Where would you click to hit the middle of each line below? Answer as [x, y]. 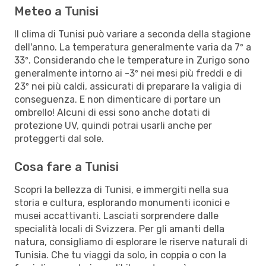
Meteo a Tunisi [56, 11]
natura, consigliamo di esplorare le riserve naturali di [131, 242]
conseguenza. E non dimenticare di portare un [118, 99]
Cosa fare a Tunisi [66, 167]
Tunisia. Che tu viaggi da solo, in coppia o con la [120, 255]
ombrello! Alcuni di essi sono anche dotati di [112, 112]
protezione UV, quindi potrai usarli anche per [113, 125]
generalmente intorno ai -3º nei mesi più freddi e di [128, 73]
